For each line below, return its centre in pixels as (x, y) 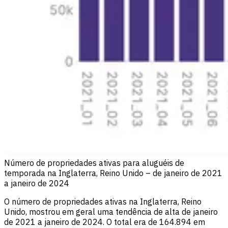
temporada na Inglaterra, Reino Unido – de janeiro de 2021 (113, 173)
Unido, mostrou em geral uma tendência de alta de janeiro (111, 211)
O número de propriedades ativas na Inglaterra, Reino (103, 201)
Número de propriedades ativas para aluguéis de (94, 163)
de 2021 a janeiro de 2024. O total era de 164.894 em (105, 222)
